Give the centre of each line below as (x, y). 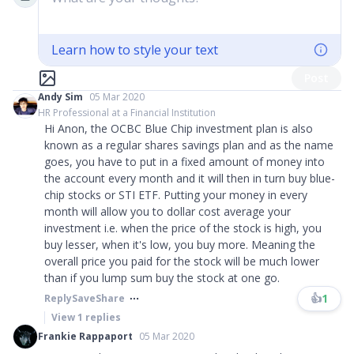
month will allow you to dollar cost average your (168, 211)
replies (102, 317)
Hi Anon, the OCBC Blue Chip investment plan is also (179, 128)
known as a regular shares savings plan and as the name (189, 145)
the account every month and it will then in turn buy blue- (190, 178)
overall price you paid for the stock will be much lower (182, 261)
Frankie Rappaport (85, 336)
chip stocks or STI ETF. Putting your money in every (176, 195)
